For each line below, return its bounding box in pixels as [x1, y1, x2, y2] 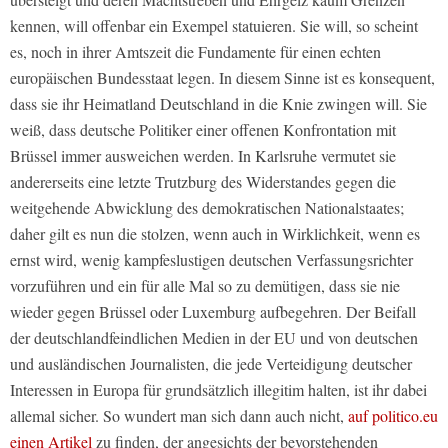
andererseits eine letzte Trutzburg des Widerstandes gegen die [10, 170, 396, 192]
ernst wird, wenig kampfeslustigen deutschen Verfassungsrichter [10, 248, 413, 270]
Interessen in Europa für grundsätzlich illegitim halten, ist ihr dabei [10, 378, 427, 400]
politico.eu [372, 404, 438, 426]
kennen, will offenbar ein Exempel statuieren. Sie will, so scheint [10, 14, 418, 36]
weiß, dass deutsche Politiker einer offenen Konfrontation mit [10, 118, 396, 140]
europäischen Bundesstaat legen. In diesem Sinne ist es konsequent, [10, 66, 435, 88]
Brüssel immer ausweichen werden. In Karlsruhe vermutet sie [10, 144, 396, 166]
